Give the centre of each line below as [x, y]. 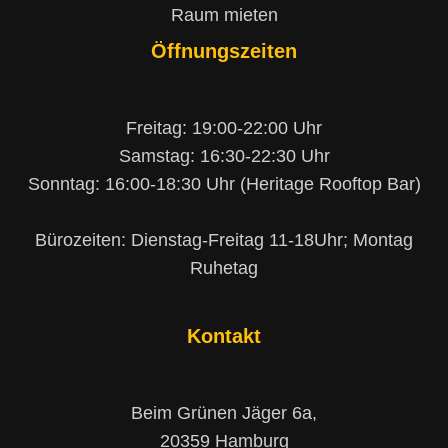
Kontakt [224, 335]
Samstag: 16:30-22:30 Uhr [224, 156]
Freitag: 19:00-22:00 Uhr [224, 128]
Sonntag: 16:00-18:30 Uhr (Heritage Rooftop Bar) [224, 184]
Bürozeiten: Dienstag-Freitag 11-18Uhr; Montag [224, 240]
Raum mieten [224, 14]
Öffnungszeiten [224, 50]
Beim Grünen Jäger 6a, [224, 413]
